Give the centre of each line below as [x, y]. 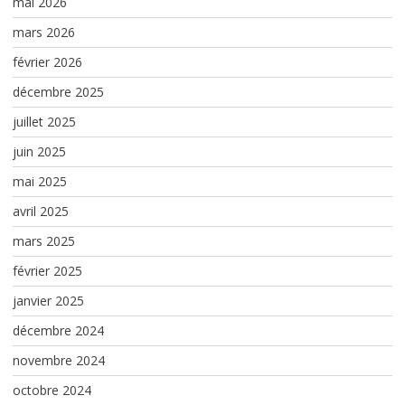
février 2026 [47, 61]
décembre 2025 [58, 91]
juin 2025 [39, 151]
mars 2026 [43, 32]
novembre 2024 [58, 360]
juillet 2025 [44, 121]
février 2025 [47, 270]
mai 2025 [39, 181]
